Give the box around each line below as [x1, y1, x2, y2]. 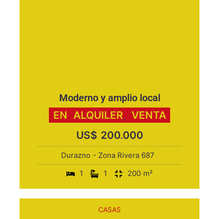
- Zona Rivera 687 [93, 151, 154, 160]
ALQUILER [73, 109, 123, 121]
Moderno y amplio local [59, 92, 160, 104]
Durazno [61, 151, 90, 160]
